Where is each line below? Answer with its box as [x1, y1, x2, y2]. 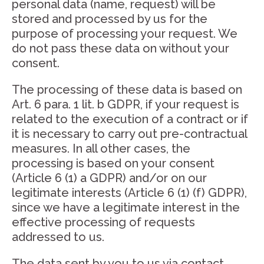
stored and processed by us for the [12, 12, 207, 26]
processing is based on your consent [12, 156, 214, 170]
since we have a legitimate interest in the [12, 200, 240, 214]
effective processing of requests [12, 215, 195, 229]
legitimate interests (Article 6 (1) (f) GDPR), [12, 186, 247, 200]
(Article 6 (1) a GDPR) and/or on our [12, 171, 207, 185]
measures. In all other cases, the [12, 141, 190, 156]
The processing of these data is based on [12, 82, 242, 97]
